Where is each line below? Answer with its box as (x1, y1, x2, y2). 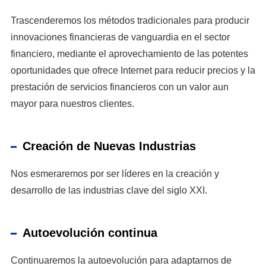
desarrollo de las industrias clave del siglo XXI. (10, 185, 207, 195)
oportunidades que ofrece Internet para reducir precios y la (10, 65, 255, 75)
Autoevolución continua (22, 226, 157, 239)
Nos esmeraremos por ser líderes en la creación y (10, 169, 219, 179)
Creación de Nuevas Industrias (22, 140, 196, 153)
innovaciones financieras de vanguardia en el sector (10, 32, 230, 42)
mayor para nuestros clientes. (10, 99, 134, 109)
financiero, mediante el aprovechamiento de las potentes (10, 49, 248, 59)
